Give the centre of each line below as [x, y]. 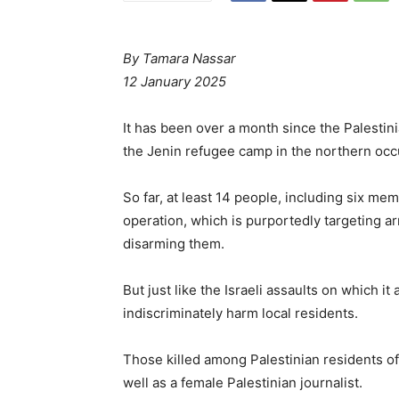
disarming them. [174, 244]
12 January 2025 [175, 82]
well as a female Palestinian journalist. [243, 383]
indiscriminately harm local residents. [240, 313]
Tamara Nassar [189, 59]
